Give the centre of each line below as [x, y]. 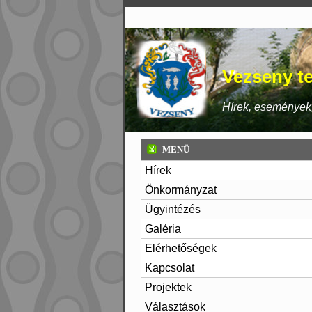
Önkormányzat [181, 190]
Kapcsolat [170, 268]
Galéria [163, 229]
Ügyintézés [173, 209]
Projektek [168, 287]
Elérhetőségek [181, 248]
